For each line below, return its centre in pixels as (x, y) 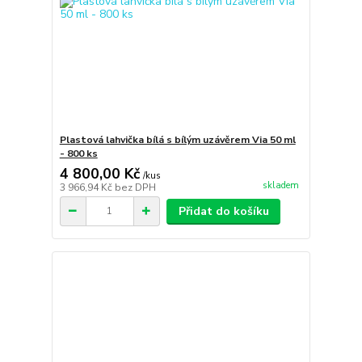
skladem (280, 185)
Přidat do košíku (223, 211)
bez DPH (135, 187)
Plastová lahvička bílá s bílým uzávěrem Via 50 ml (177, 139)
